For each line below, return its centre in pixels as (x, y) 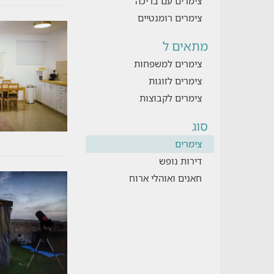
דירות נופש (180, 161)
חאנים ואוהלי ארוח (165, 178)
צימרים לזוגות (175, 81)
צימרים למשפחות (168, 64)
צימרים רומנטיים (169, 18)
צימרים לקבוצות (170, 98)
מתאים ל (185, 46)
